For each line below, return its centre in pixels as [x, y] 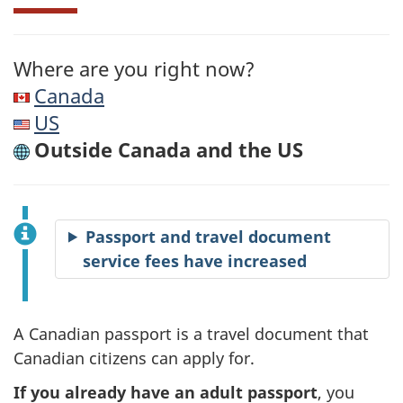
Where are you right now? [137, 68]
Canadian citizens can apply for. [134, 358]
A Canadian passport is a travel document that [191, 333]
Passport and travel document [209, 236]
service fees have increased [195, 260]
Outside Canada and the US [169, 149]
